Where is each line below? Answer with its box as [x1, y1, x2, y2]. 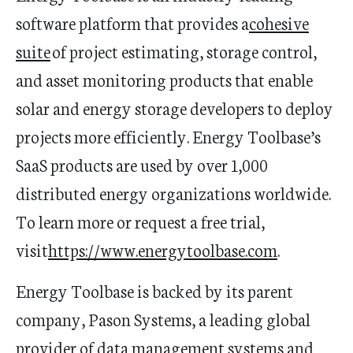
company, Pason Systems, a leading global [16, 307, 310, 331]
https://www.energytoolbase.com [48, 237, 277, 262]
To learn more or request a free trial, [16, 209, 265, 233]
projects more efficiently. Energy [16, 124, 247, 148]
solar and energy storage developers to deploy [16, 95, 333, 120]
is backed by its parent [134, 278, 293, 303]
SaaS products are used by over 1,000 [16, 152, 268, 176]
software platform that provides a [16, 10, 249, 35]
